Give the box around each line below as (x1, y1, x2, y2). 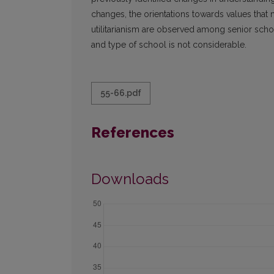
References (91, 124, 174, 142)
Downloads (91, 170, 169, 188)
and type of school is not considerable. (91, 40, 246, 50)
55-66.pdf (100, 88, 141, 98)
